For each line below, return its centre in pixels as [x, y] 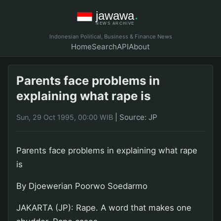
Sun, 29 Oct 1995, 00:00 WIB [65, 117]
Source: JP [138, 117]
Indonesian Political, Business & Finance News [110, 37]
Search [104, 47]
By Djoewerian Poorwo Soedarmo [82, 186]
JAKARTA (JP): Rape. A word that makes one [104, 207]
